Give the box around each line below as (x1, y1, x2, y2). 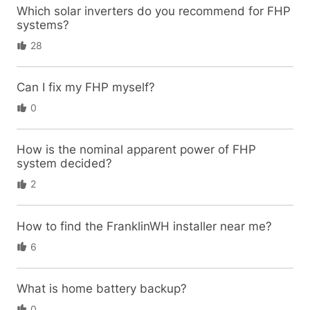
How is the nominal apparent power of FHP (16, 143, 256, 157)
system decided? (16, 156, 112, 171)
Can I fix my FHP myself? (16, 80, 155, 95)
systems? (16, 18, 69, 32)
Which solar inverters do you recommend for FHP (16, 4, 291, 18)
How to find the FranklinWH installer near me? (16, 219, 272, 233)
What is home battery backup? (16, 281, 187, 295)
